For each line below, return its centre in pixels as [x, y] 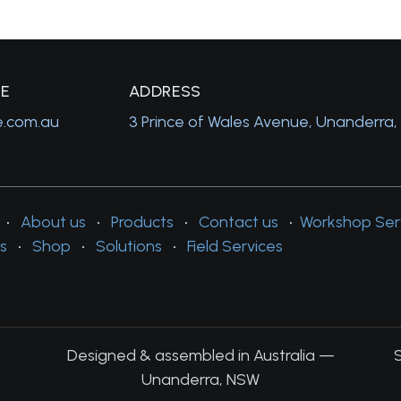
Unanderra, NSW [200, 379]
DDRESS [171, 91]
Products [142, 222]
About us [53, 222]
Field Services [235, 246]
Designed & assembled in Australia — [200, 355]
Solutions [128, 246]
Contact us [238, 222]
